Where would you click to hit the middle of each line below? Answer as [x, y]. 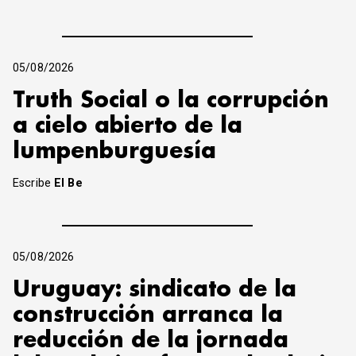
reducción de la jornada [151, 340]
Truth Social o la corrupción [171, 100]
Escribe [34, 183]
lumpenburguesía [114, 151]
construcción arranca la [148, 315]
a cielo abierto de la [128, 126]
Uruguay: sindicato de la [155, 289]
